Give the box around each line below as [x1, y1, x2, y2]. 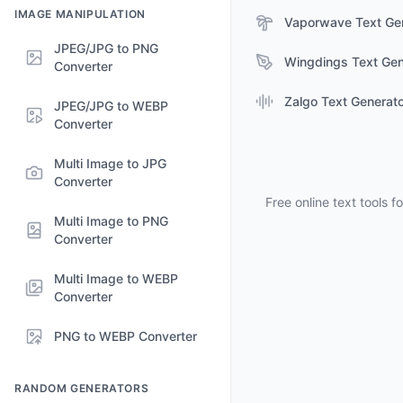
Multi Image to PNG [54, 213, 168, 228]
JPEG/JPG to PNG [54, 40, 158, 56]
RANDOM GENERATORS [14, 381, 149, 395]
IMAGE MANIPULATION [14, 7, 146, 21]
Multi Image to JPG [54, 156, 166, 171]
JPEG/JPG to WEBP [54, 98, 168, 113]
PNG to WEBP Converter [54, 328, 197, 344]
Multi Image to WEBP [54, 271, 178, 286]
